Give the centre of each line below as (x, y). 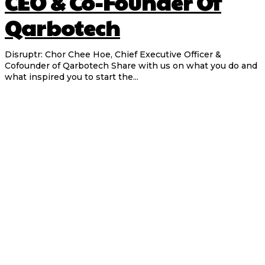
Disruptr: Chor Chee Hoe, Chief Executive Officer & (113, 55)
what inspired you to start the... (72, 77)
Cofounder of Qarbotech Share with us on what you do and (131, 66)
